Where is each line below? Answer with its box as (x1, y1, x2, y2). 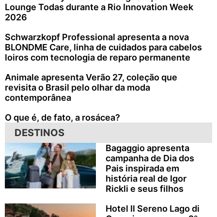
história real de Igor (105, 173, 186, 184)
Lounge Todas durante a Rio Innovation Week (5, 2, 193, 13)
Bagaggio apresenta (105, 143, 189, 154)
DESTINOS (15, 127, 64, 139)
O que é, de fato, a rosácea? (5, 112, 120, 123)
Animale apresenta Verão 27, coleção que (5, 72, 177, 83)
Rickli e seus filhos (105, 184, 184, 194)
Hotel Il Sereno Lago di (105, 203, 200, 214)
